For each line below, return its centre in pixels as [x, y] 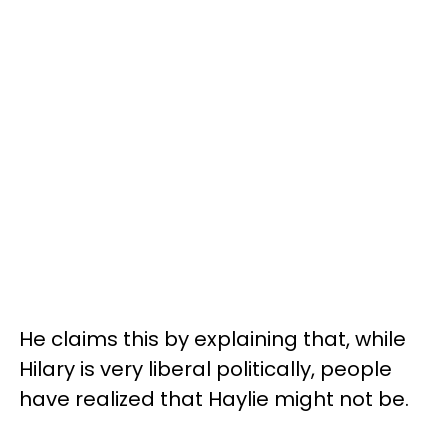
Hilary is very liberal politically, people [205, 368]
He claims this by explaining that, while [212, 338]
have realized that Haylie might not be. [214, 398]
